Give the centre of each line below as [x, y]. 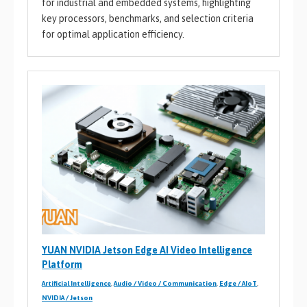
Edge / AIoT [238, 284]
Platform [62, 265]
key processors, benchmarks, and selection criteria [148, 19]
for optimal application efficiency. [113, 35]
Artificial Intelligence [76, 284]
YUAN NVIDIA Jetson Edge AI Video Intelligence [147, 250]
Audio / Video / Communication [165, 284]
